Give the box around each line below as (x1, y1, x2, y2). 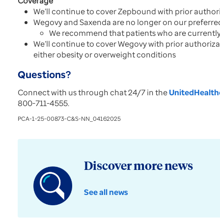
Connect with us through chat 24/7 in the (18, 87, 169, 98)
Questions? (18, 68, 71, 81)
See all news (83, 186, 128, 197)
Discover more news (83, 160, 193, 172)
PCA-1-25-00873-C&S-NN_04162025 (18, 114, 121, 123)
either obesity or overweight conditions (33, 49, 176, 60)
